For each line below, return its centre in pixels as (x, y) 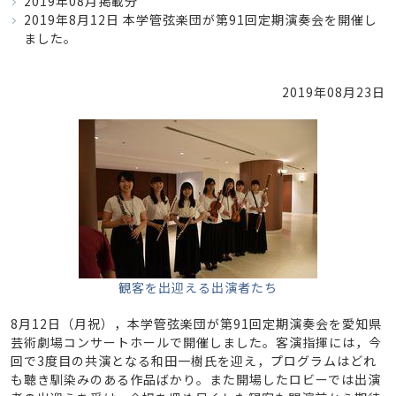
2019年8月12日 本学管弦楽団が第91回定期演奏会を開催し (201, 19)
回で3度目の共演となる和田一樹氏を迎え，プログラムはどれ (194, 361)
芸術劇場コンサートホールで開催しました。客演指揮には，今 (196, 342)
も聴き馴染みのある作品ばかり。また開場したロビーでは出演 (196, 379)
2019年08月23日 (334, 92)
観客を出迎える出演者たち (198, 287)
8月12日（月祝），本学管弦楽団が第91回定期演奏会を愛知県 (196, 324)
